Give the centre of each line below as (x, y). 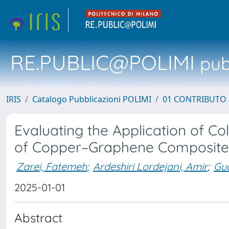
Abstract (38, 218)
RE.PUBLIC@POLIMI (102, 62)
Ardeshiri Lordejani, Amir (150, 166)
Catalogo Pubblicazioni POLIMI (92, 99)
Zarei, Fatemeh (52, 166)
